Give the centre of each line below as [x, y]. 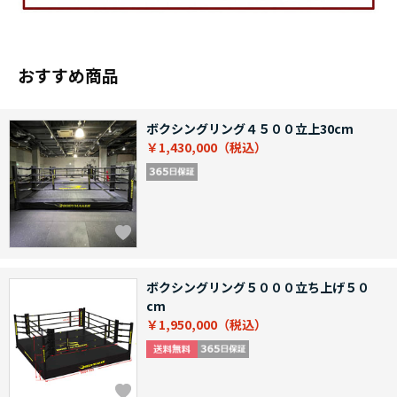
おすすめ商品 [68, 75]
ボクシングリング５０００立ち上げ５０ [258, 288]
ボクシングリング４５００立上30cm [250, 129]
